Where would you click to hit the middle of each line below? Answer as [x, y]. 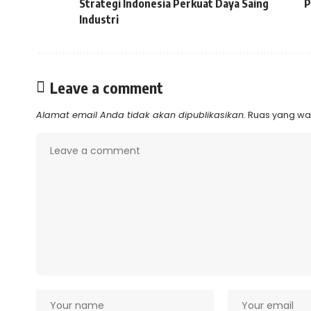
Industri [99, 19]
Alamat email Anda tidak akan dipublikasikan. [141, 115]
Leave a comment [107, 87]
